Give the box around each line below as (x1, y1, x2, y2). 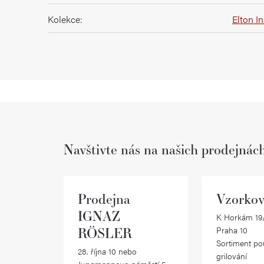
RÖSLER (78, 223, 132, 242)
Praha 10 (216, 223, 247, 236)
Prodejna (78, 189, 130, 207)
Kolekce (48, 12, 80, 26)
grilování (216, 249, 247, 262)
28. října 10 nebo (78, 245, 137, 257)
